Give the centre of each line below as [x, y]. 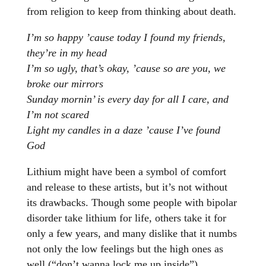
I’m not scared [58, 115]
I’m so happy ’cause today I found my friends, [126, 38]
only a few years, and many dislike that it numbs [132, 234]
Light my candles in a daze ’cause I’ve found [123, 130]
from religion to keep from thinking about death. [133, 12]
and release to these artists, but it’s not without [127, 187]
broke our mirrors [65, 84]
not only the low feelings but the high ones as [125, 249]
